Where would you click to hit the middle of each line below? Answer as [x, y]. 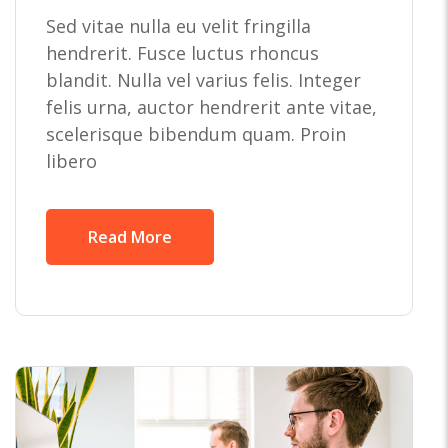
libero [71, 161]
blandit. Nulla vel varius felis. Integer [203, 80]
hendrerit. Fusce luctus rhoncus [182, 53]
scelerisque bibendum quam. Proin [196, 134]
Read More [130, 237]
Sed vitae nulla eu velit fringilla [178, 26]
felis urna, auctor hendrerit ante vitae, [211, 107]
